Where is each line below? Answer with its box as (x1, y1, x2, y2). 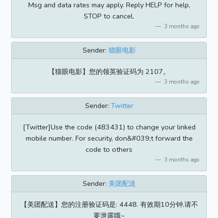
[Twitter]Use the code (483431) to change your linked (22, 122, 196, 132)
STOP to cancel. (84, 11, 134, 21)
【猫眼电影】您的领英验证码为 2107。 (48, 66, 170, 76)
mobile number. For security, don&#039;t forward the (25, 133, 193, 143)
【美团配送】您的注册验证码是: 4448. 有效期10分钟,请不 (20, 200, 198, 210)
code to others (86, 144, 132, 154)
